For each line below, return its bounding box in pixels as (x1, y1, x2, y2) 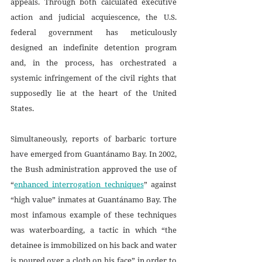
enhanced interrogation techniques (14, 178, 144, 189)
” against (143, 178, 177, 189)
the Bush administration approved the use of (11, 163, 177, 174)
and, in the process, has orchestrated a (11, 57, 177, 68)
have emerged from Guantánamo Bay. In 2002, (11, 148, 177, 159)
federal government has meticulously (11, 26, 177, 37)
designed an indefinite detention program (11, 42, 177, 53)
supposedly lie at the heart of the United (11, 87, 177, 98)
